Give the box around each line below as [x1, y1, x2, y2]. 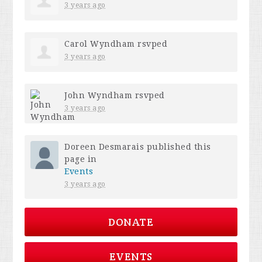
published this [144, 142, 211, 152]
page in [64, 154, 97, 164]
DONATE [108, 215, 154, 229]
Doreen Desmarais [64, 142, 144, 152]
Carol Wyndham [64, 39, 135, 49]
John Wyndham [64, 91, 133, 101]
